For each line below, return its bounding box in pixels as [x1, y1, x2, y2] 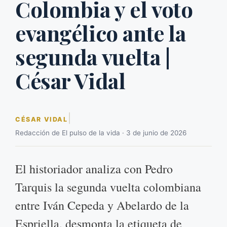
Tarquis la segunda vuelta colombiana [15, 179, 201, 196]
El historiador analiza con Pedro [15, 161, 173, 177]
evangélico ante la [15, 19, 186, 48]
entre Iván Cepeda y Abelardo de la [15, 197, 189, 214]
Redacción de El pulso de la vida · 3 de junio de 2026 [15, 129, 186, 137]
